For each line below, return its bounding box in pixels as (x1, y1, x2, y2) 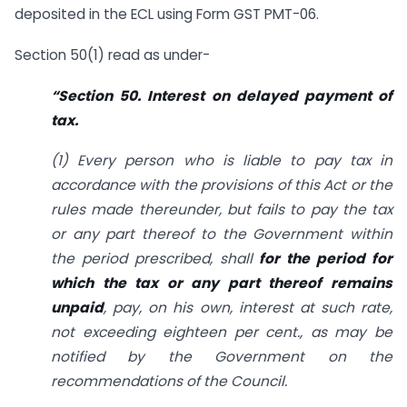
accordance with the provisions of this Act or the (51, 175, 392, 195)
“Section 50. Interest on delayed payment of (51, 85, 392, 105)
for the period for (259, 249, 393, 269)
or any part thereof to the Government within (51, 224, 392, 244)
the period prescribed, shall (51, 249, 260, 269)
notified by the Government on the (51, 347, 392, 367)
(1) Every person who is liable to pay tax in (51, 151, 392, 171)
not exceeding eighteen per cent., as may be (51, 323, 392, 342)
